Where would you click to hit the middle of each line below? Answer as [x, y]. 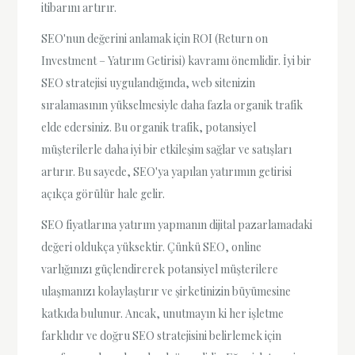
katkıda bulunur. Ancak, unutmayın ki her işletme [163, 313]
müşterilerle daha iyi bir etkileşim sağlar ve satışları [167, 149]
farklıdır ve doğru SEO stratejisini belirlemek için [162, 336]
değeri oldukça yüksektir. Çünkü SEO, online [152, 247]
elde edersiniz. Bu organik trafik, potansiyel [149, 127]
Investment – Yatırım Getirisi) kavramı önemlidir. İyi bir [177, 60]
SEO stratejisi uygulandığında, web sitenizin [149, 82]
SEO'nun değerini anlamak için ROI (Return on [155, 38]
